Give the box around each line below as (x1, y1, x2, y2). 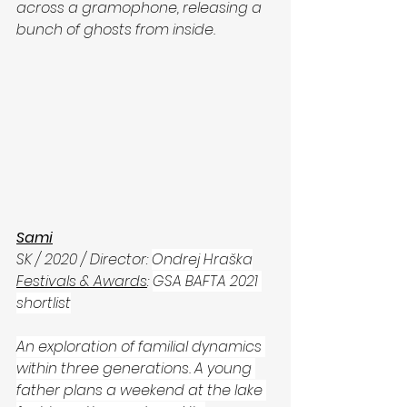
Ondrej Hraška (152, 248, 253, 270)
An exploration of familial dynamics (16, 335, 265, 357)
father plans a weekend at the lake (16, 379, 266, 401)
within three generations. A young (16, 357, 255, 379)
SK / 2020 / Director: (16, 248, 152, 270)
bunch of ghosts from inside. (16, 19, 219, 41)
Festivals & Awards (16, 270, 147, 292)
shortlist (16, 292, 71, 313)
